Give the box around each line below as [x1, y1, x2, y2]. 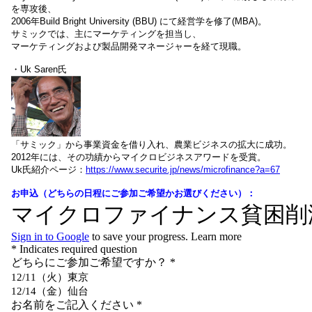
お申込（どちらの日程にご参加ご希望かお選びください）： [11, 187, 256, 198]
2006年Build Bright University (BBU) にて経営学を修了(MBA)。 [11, 15, 267, 26]
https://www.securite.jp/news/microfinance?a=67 [86, 164, 280, 175]
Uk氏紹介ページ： [11, 164, 86, 175]
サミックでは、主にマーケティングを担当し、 [11, 28, 201, 39]
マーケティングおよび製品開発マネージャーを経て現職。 [11, 40, 247, 52]
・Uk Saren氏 [11, 63, 67, 75]
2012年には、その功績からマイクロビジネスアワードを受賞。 [11, 151, 266, 162]
